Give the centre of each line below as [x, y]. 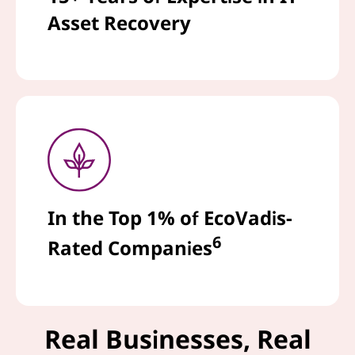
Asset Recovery [119, 22]
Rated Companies [130, 247]
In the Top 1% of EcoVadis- [170, 217]
